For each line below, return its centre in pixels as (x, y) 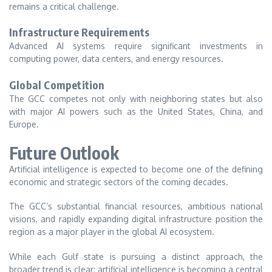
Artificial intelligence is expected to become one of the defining (136, 169)
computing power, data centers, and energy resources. (116, 59)
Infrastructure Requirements (80, 32)
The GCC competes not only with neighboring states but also (136, 99)
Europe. (24, 124)
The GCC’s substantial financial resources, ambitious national (136, 206)
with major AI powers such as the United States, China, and (136, 112)
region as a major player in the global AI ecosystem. (112, 232)
